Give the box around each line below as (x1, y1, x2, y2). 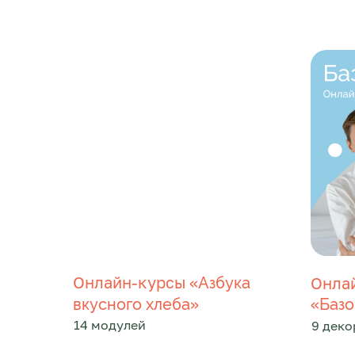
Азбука (198, 273, 250, 292)
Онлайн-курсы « (73, 273, 198, 292)
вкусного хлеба (73, 295, 190, 314)
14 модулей (74, 317, 146, 333)
